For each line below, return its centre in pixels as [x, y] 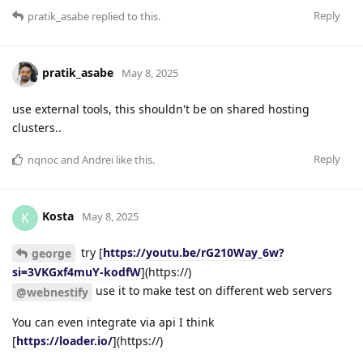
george [51, 254]
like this [133, 159]
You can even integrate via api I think [113, 322]
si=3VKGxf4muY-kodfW [77, 272]
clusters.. [37, 127]
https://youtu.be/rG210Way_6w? [194, 252]
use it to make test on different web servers [212, 291]
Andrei [98, 159]
